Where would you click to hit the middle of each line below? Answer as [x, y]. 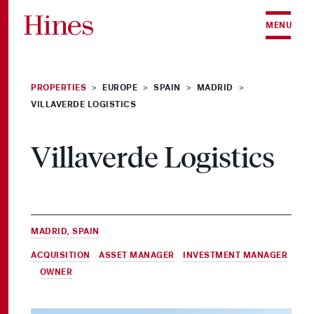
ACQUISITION [61, 255]
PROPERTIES [59, 88]
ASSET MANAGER [137, 255]
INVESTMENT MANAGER [235, 255]
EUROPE [120, 88]
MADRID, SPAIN [65, 231]
